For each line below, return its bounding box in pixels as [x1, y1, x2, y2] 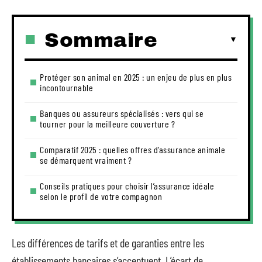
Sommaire [44, 29, 157, 51]
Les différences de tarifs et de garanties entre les [12, 236, 204, 250]
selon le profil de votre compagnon [40, 190, 162, 202]
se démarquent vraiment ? [40, 154, 132, 166]
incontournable [40, 81, 93, 93]
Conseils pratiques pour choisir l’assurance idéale [40, 180, 214, 191]
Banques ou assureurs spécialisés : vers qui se [40, 107, 204, 119]
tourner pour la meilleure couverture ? [40, 118, 175, 129]
